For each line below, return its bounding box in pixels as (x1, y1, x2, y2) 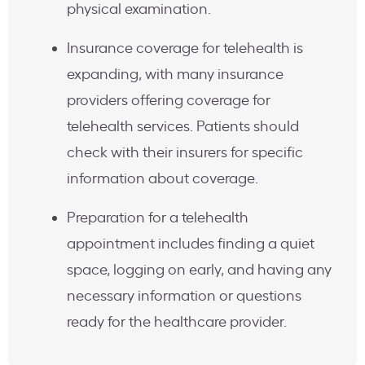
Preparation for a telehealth (67, 206, 248, 231)
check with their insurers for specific (67, 141, 303, 165)
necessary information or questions (67, 284, 301, 309)
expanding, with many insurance (67, 63, 284, 87)
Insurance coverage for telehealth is (67, 37, 303, 61)
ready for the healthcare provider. (67, 310, 287, 335)
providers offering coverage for (67, 89, 270, 113)
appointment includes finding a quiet (67, 232, 314, 257)
